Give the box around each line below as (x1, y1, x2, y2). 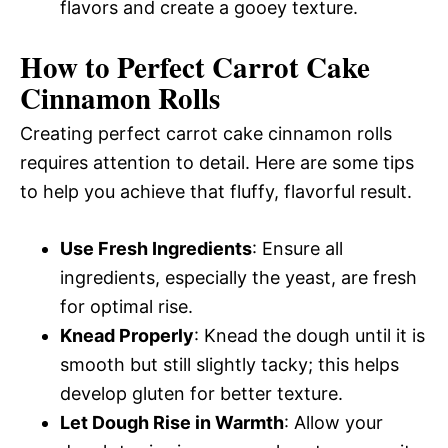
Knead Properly (60, 324, 194, 346)
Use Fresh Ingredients (60, 237, 252, 259)
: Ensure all (252, 237, 343, 259)
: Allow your (284, 411, 383, 433)
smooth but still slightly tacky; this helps (60, 353, 399, 375)
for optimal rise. (60, 295, 193, 317)
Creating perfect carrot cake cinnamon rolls (20, 122, 392, 144)
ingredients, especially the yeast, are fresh (60, 266, 417, 288)
